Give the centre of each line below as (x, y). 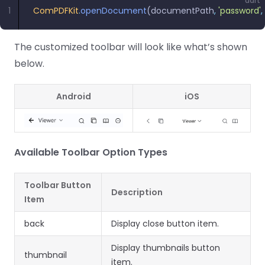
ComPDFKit (56, 11)
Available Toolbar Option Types (91, 152)
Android (74, 96)
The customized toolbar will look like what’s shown (131, 47)
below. (29, 64)
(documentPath (180, 11)
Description (137, 192)
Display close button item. (165, 224)
